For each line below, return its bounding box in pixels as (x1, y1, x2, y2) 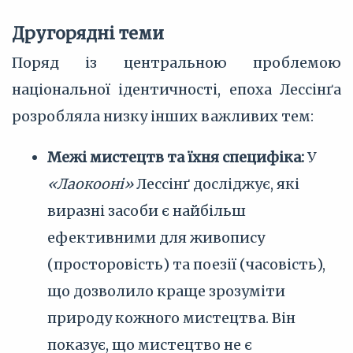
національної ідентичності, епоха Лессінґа (12, 80, 341, 98)
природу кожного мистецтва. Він (47, 309, 295, 327)
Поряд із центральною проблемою (12, 54, 341, 72)
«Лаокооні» (47, 175, 133, 193)
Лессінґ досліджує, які (133, 175, 299, 193)
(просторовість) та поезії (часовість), (47, 255, 325, 273)
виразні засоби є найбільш (47, 202, 246, 220)
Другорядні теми (12, 23, 164, 44)
